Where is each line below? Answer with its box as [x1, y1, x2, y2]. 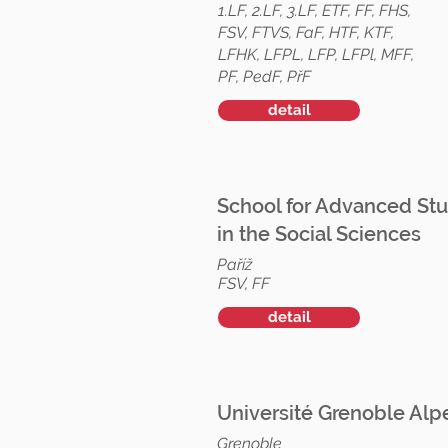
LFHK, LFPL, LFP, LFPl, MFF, [218, 45, 414, 64]
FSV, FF [218, 274, 270, 293]
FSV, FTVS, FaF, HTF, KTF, [218, 23, 394, 42]
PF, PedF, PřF [218, 67, 311, 86]
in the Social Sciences [217, 222, 421, 246]
